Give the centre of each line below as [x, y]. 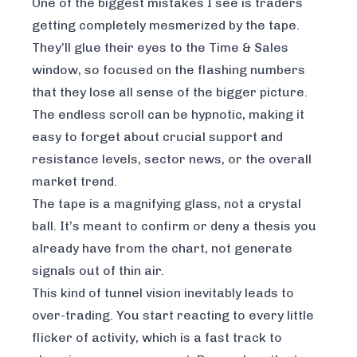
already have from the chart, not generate [162, 248]
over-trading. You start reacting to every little [173, 315]
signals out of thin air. [98, 270]
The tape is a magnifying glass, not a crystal [167, 203]
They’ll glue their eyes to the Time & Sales [160, 47]
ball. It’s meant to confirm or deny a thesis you [174, 226]
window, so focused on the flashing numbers [169, 69]
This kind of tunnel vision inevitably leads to [163, 292]
